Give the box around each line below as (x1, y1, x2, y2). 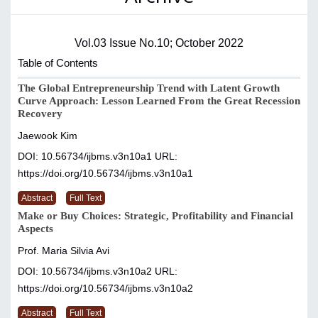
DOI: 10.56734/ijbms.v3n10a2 (18, 265, 155, 278)
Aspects (18, 223, 53, 235)
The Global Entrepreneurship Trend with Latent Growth (18, 82, 280, 94)
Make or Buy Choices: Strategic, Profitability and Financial (18, 210, 293, 222)
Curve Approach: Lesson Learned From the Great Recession (18, 95, 300, 107)
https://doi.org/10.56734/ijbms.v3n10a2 (18, 283, 193, 295)
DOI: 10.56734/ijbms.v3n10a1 (18, 150, 155, 163)
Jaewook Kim (18, 130, 77, 142)
